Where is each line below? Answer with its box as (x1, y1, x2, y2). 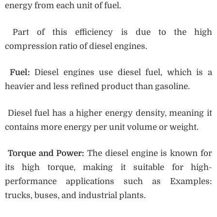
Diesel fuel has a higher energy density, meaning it (5, 108, 212, 118)
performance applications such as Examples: (5, 177, 212, 186)
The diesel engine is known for (87, 149, 213, 158)
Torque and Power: (5, 149, 88, 158)
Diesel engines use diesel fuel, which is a (30, 68, 213, 77)
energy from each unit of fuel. (5, 1, 121, 11)
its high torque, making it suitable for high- (5, 163, 212, 172)
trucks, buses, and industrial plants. (5, 191, 146, 201)
